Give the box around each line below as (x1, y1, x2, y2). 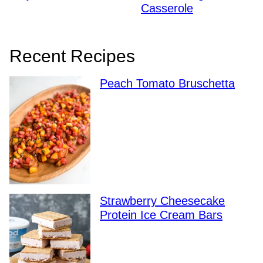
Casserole (141, 2, 193, 15)
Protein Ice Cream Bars (100, 208, 222, 222)
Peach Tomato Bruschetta (100, 77, 235, 90)
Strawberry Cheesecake (100, 194, 225, 208)
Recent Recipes (9, 46, 135, 66)
